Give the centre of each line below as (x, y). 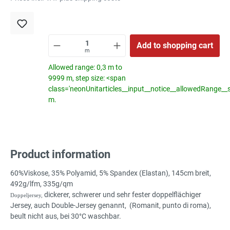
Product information (60, 154)
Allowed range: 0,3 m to (85, 67)
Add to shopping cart (175, 45)
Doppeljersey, (26, 195)
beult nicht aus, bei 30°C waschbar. (66, 216)
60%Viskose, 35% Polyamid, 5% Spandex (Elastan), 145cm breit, (111, 173)
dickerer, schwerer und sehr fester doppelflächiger (122, 194)
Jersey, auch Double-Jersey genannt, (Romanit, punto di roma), (111, 205)
